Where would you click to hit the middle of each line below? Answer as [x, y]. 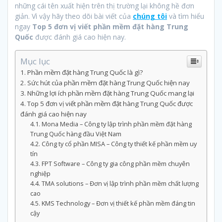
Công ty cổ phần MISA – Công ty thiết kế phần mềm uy [119, 144]
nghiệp [40, 173]
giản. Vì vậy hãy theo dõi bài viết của [74, 16]
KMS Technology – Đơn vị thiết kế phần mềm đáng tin [118, 203]
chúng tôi [150, 16]
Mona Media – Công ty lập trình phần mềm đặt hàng [116, 124]
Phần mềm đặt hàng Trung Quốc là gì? [85, 72]
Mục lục [35, 61]
